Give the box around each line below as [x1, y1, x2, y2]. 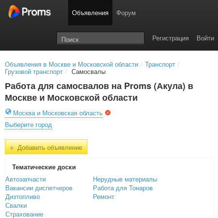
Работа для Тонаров [93, 183, 153, 192]
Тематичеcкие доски [12, 162, 76, 171]
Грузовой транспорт [5, 67, 63, 76]
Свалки [5, 200, 27, 210]
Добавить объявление [16, 143, 82, 152]
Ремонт [93, 192, 114, 201]
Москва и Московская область [13, 108, 103, 117]
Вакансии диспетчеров [5, 183, 73, 192]
